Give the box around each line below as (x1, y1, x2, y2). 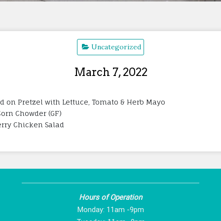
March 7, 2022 (74, 65, 147, 78)
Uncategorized (91, 42, 141, 51)
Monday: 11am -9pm (77, 205, 144, 214)
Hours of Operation (79, 192, 142, 202)
